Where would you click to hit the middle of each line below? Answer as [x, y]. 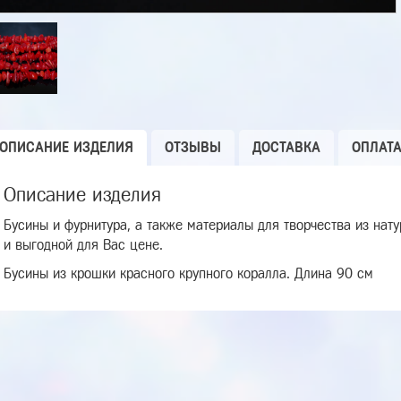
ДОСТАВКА [286, 147]
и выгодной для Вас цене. [83, 245]
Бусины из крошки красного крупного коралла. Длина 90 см [188, 273]
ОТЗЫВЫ [193, 147]
